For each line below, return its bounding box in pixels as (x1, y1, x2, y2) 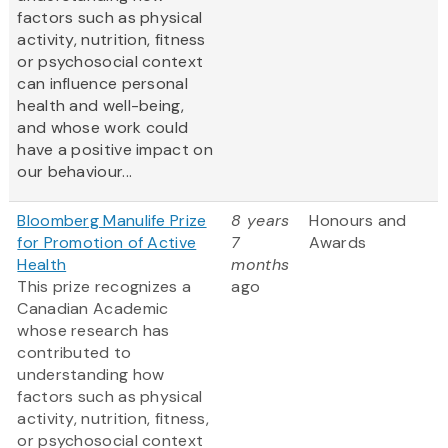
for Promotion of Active (17, 232, 197, 254)
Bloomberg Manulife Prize (17, 210, 207, 232)
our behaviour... (17, 161, 133, 183)
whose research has (17, 320, 170, 342)
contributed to (17, 342, 132, 364)
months (231, 254, 290, 276)
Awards (309, 232, 367, 254)
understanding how (17, 364, 165, 386)
